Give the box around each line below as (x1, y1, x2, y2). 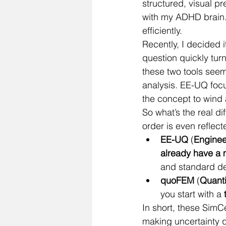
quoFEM (160, 175, 194, 186)
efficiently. (142, 25, 182, 36)
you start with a (160, 188, 224, 200)
